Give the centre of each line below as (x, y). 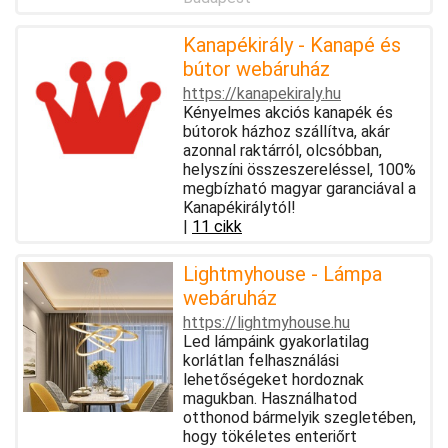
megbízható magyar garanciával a (299, 188)
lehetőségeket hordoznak (273, 379)
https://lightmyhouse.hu (266, 322)
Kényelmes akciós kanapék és (288, 112)
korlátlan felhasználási (261, 360)
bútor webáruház (256, 68)
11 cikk (217, 226)
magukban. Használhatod (270, 398)
